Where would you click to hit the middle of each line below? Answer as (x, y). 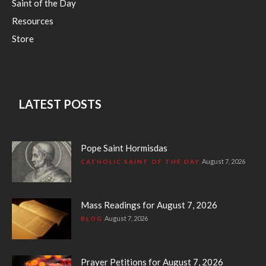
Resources (33, 20)
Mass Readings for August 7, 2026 (149, 205)
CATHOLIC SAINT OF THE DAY (140, 161)
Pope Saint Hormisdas (124, 148)
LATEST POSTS (60, 104)
